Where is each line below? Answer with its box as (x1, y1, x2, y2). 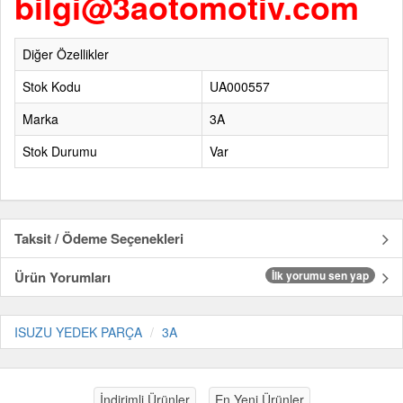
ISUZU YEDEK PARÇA (14, 323, 142, 341)
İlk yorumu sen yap (272, 267, 369, 283)
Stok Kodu (22, 77, 81, 95)
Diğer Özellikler (22, 45, 109, 63)
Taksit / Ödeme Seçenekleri (14, 228, 184, 248)
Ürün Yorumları (14, 267, 111, 287)
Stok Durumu (22, 142, 97, 160)
